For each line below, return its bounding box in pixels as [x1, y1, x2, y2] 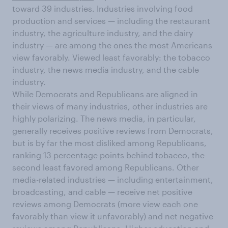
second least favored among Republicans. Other [12, 162, 199, 173]
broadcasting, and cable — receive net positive [12, 187, 192, 197]
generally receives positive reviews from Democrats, [12, 126, 213, 136]
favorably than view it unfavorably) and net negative [12, 211, 213, 221]
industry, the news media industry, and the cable [12, 65, 199, 75]
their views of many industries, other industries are [12, 101, 208, 111]
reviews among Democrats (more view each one [12, 199, 198, 209]
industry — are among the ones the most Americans [12, 40, 212, 50]
